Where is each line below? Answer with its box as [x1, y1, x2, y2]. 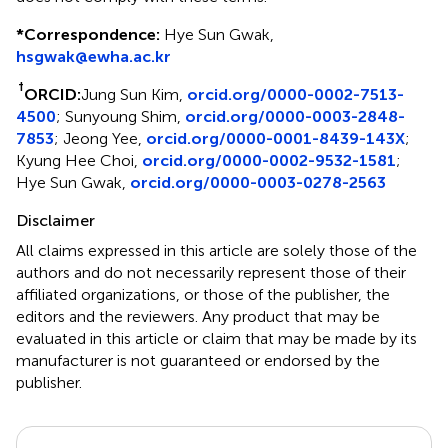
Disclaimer [16, 210, 95, 230]
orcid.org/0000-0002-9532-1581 [142, 150, 396, 170]
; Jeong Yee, [54, 128, 146, 148]
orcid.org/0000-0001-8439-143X [146, 128, 405, 148]
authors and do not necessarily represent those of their [16, 262, 406, 282]
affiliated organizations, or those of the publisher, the [16, 284, 390, 304]
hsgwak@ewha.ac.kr [16, 46, 171, 66]
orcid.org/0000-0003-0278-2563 [130, 172, 386, 192]
